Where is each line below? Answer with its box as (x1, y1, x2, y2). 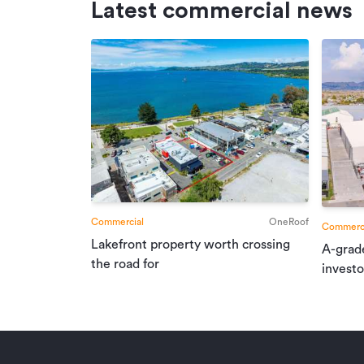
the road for (91, 257, 159, 271)
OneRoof (269, 216, 309, 227)
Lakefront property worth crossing (91, 237, 290, 251)
